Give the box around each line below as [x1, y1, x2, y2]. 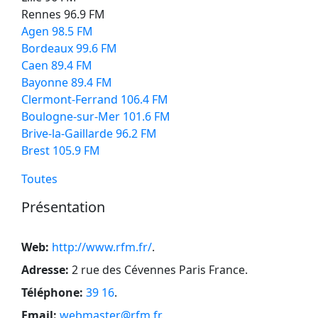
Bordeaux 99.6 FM [21, 40, 117, 56]
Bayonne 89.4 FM [21, 74, 112, 90]
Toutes [21, 170, 57, 187]
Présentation [21, 197, 105, 216]
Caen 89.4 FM [21, 57, 92, 73]
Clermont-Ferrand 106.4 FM [21, 91, 168, 107]
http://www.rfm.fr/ [52, 238, 152, 255]
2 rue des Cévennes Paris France [72, 261, 245, 278]
